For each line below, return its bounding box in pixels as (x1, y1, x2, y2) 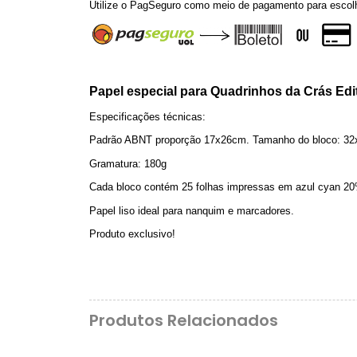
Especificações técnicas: (89, 110, 206, 123)
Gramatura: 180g (89, 157, 167, 170)
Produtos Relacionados (89, 308, 278, 331)
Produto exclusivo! (89, 228, 175, 241)
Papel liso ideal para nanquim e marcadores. (89, 204, 294, 217)
